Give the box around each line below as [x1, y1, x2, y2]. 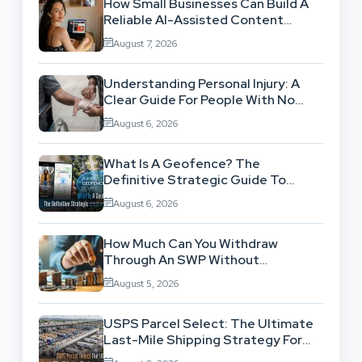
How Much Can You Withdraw [103, 234, 278, 252]
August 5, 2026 [113, 276, 179, 290]
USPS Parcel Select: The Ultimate [103, 314, 314, 332]
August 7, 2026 [113, 36, 177, 50]
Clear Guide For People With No [103, 90, 295, 108]
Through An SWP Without [103, 250, 259, 268]
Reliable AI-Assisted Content [103, 11, 284, 28]
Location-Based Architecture [103, 187, 287, 204]
